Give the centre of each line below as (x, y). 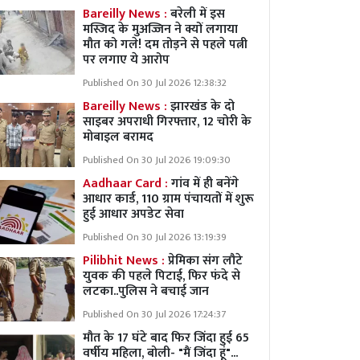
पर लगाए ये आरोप (126, 60)
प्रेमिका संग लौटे (204, 261)
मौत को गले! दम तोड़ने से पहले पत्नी (165, 45)
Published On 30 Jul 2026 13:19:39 (155, 237)
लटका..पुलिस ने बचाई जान (146, 291)
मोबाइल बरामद (118, 137)
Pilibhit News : (124, 261)
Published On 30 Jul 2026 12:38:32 (155, 83)
